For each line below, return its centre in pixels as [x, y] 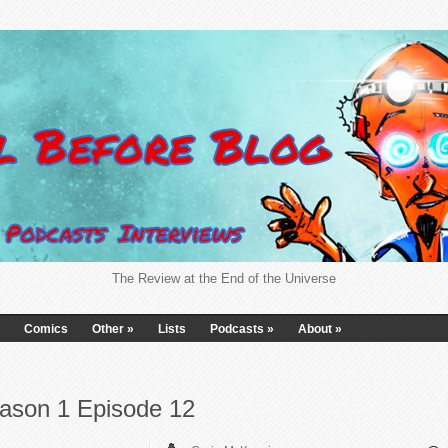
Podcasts [237, 329]
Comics [46, 329]
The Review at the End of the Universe [224, 278]
